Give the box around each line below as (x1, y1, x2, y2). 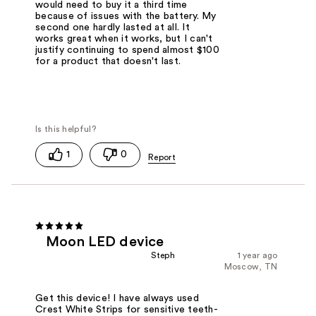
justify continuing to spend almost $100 (35, 44, 219, 55)
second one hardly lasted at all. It (35, 22, 190, 32)
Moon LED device (46, 234, 164, 249)
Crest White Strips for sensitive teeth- (35, 304, 217, 315)
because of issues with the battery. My (35, 11, 217, 21)
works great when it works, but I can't (35, 33, 213, 44)
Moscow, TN (224, 262, 278, 271)
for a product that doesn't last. (35, 56, 181, 66)
